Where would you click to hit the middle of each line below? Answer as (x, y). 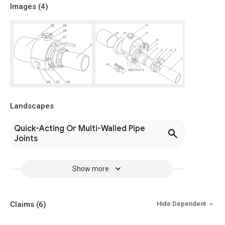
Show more (90, 169)
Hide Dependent (182, 204)
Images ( (25, 7)
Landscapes (32, 106)
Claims (23, 204)
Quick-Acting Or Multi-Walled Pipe (80, 129)
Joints (26, 139)
